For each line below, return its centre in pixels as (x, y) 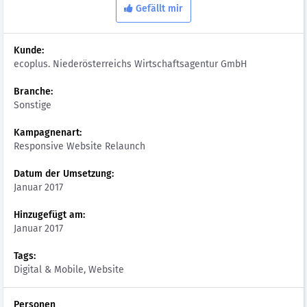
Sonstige (33, 105)
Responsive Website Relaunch (79, 146)
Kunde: (29, 50)
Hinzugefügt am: (49, 215)
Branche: (33, 91)
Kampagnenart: (48, 133)
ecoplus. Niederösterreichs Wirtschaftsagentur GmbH (131, 64)
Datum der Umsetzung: (64, 174)
